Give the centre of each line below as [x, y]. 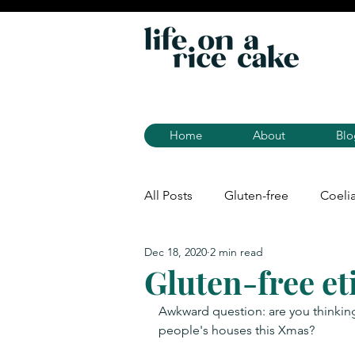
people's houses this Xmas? [237, 330]
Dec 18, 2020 [176, 252]
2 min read [237, 252]
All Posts [168, 195]
